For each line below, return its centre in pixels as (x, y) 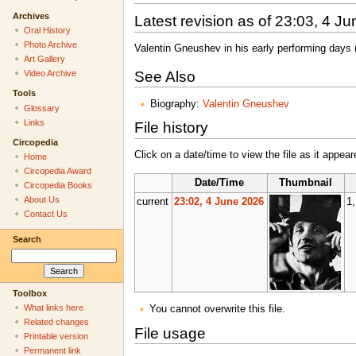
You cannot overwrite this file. (217, 310)
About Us (41, 200)
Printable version (56, 337)
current (153, 201)
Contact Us (45, 214)
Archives (31, 15)
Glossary (41, 108)
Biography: (176, 104)
